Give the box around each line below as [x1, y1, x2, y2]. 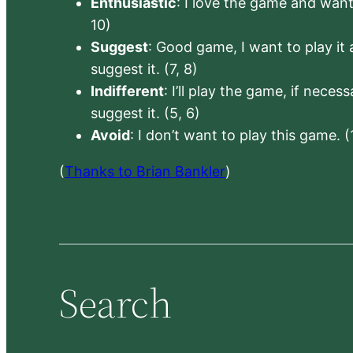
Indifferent [91, 83, 165, 100]
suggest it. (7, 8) [91, 61, 199, 78]
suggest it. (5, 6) [91, 105, 201, 122]
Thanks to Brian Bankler [65, 163, 226, 180]
